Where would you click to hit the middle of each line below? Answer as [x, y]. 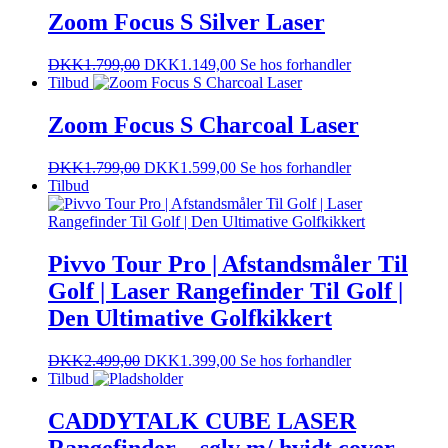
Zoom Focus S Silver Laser [186, 22]
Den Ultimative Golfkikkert [190, 318]
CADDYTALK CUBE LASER [202, 420]
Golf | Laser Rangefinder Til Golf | [225, 291]
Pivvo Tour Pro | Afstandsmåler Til [228, 264]
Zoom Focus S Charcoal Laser [203, 125]
